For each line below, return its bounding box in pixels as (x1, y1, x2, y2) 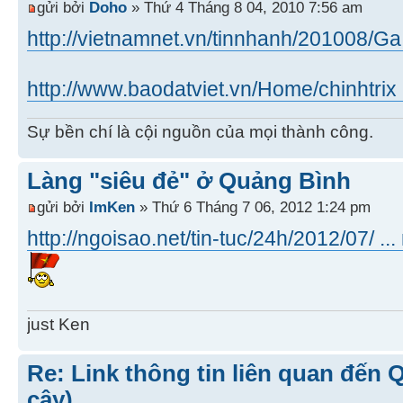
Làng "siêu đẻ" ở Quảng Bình (27, 166, 351, 194)
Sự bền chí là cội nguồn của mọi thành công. (27, 121, 373, 141)
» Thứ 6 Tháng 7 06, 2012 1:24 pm (135, 198, 371, 217)
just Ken (27, 315, 90, 335)
